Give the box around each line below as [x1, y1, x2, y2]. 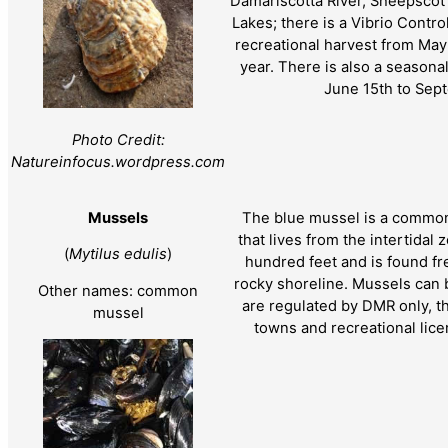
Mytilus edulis [69, 245, 167, 264]
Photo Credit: [71, 130, 165, 149]
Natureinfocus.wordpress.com [11, 152, 225, 171]
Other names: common [38, 282, 198, 301]
